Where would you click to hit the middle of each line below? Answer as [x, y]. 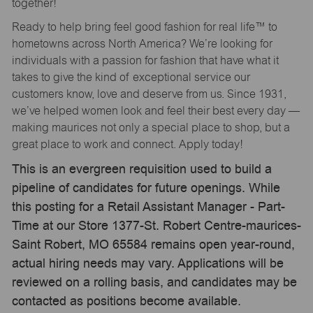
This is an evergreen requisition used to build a [141, 169]
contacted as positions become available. [126, 301]
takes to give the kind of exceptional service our [131, 77]
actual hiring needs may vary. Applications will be [147, 263]
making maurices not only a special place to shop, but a [151, 127]
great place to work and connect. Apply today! [127, 144]
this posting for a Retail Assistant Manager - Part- [148, 207]
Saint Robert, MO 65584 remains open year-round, [153, 245]
